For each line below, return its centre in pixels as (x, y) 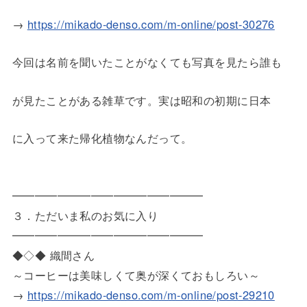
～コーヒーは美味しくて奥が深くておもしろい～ (136, 275)
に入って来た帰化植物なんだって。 (102, 138)
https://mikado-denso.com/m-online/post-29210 (151, 295)
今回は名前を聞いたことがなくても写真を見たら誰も (147, 62)
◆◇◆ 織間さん (53, 255)
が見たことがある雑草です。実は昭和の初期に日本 (142, 100)
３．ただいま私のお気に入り (85, 216)
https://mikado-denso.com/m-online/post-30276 (151, 24)
